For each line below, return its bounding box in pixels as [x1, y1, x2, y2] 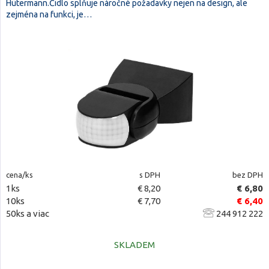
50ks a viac [6, 208, 49, 219]
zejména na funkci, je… [6, 10, 92, 19]
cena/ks [6, 171, 33, 179]
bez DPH [232, 171, 263, 179]
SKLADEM [114, 240, 155, 250]
